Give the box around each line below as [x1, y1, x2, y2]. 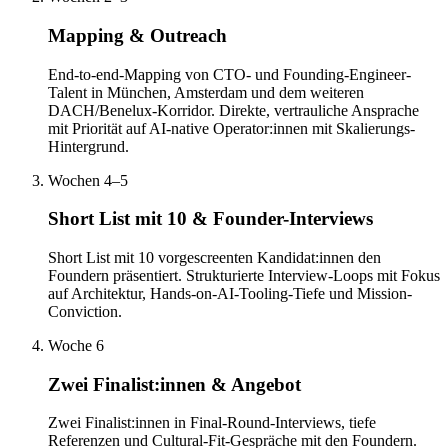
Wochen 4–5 [48, 171, 128, 189]
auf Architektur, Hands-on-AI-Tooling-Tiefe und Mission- [48, 284, 412, 302]
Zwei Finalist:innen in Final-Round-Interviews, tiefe [48, 414, 376, 432]
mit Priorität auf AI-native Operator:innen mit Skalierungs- [48, 119, 415, 137]
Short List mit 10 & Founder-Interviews [48, 208, 373, 230]
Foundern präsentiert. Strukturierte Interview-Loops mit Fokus [48, 266, 440, 284]
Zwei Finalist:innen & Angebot [48, 373, 301, 395]
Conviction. [48, 302, 122, 320]
